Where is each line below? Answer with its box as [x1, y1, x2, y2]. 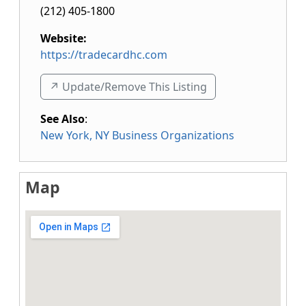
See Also [40, 111, 85, 126]
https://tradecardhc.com [40, 47, 167, 62]
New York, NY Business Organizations [40, 128, 234, 143]
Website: [40, 31, 87, 46]
